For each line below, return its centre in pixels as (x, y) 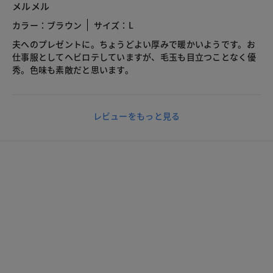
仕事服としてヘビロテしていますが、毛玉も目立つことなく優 (134, 57)
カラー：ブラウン (47, 25)
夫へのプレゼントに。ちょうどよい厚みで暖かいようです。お (134, 44)
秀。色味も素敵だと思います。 (73, 70)
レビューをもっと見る (136, 116)
